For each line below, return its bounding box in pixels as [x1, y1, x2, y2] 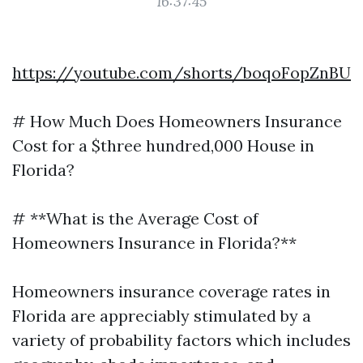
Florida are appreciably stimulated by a [12, 305, 311, 326]
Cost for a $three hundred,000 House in [12, 135, 314, 156]
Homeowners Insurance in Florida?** [12, 233, 297, 253]
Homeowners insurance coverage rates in [12, 281, 331, 301]
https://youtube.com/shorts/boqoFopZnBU [12, 62, 351, 83]
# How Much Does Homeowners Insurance [12, 111, 342, 131]
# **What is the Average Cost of [12, 208, 258, 228]
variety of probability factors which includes [12, 330, 351, 350]
